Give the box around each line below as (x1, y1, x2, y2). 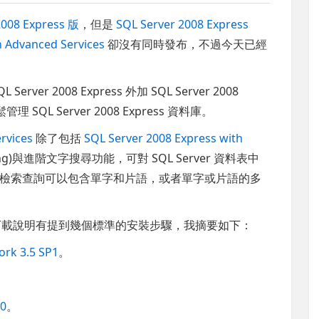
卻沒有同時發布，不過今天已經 (105, 36, 268, 52)
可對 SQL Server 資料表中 (126, 150, 260, 166)
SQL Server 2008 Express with (84, 130, 244, 146)
